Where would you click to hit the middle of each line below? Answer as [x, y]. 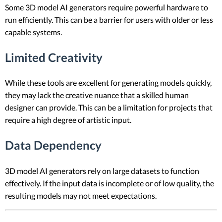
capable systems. [33, 32]
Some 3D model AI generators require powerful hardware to [107, 7]
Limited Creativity [54, 57]
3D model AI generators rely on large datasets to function [102, 171]
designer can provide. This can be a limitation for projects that [109, 108]
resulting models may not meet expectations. [81, 196]
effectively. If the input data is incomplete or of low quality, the [110, 183]
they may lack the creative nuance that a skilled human [97, 95]
